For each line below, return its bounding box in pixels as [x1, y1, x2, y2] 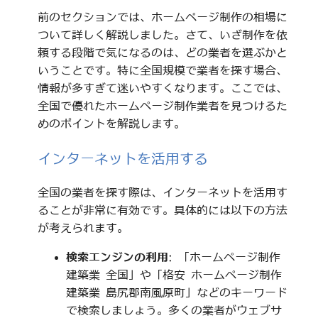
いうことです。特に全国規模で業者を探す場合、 [37, 64, 287, 76]
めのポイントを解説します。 [37, 117, 185, 129]
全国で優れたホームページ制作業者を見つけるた [37, 99, 287, 111]
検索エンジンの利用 [65, 251, 168, 263]
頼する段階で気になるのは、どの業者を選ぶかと [37, 46, 287, 58]
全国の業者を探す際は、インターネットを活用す [37, 186, 287, 198]
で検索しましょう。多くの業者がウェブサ [65, 304, 282, 316]
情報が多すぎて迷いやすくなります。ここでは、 [37, 82, 287, 94]
